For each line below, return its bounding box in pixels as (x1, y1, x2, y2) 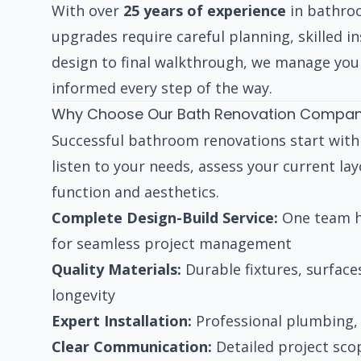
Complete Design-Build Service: (52, 208, 278, 228)
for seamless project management (52, 234, 292, 254)
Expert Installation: (52, 311, 192, 331)
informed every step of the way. (52, 78, 272, 98)
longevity (52, 285, 115, 305)
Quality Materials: (52, 259, 181, 280)
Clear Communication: (52, 337, 212, 357)
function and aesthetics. (52, 182, 219, 202)
